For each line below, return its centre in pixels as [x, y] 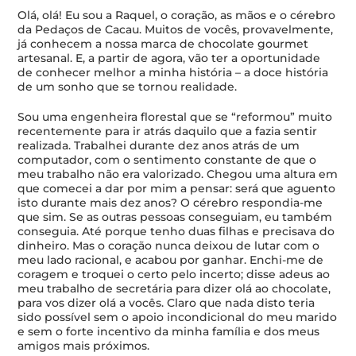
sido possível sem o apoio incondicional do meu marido [178, 317]
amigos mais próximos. [84, 346]
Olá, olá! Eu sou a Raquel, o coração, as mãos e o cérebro [177, 15]
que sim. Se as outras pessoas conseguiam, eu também [175, 217]
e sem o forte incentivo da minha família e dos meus [169, 331]
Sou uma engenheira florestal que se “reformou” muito [175, 117]
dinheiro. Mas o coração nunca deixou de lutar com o [169, 246]
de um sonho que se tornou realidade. [128, 87]
